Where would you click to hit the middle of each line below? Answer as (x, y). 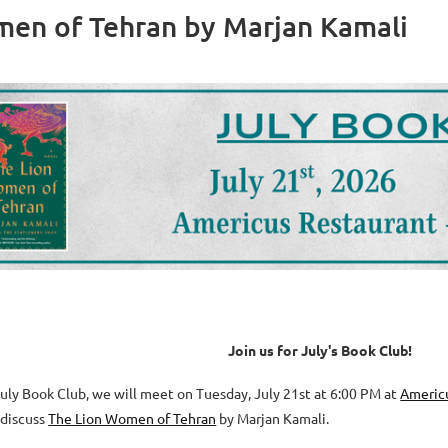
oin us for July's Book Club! (324, 350)
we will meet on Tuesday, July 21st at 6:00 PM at (246, 393)
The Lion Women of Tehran (132, 418)
